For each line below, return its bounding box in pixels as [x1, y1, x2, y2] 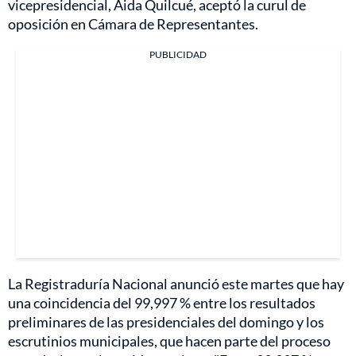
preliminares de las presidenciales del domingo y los [8, 312, 324, 331]
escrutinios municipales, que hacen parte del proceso [8, 331, 331, 350]
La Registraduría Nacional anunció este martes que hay [8, 274, 344, 292]
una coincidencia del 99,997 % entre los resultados [8, 293, 315, 311]
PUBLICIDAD [149, 48, 207, 60]
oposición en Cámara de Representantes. [8, 14, 258, 33]
